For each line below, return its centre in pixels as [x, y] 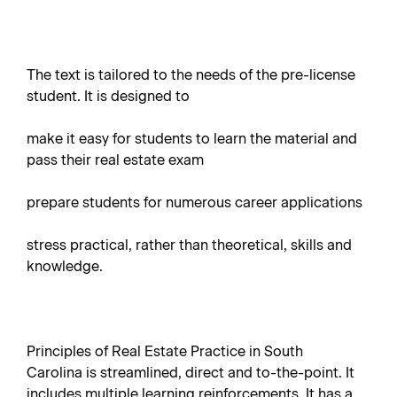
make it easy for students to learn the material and [192, 139]
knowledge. [65, 266]
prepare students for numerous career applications [195, 202]
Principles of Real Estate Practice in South [165, 351]
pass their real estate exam [115, 160]
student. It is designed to [108, 96]
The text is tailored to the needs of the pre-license [191, 75]
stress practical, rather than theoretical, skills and [189, 245]
